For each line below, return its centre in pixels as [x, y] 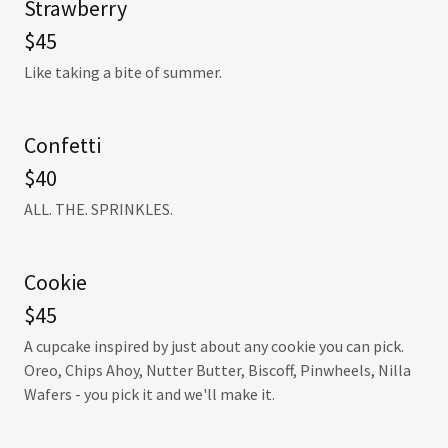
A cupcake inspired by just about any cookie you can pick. [214, 346]
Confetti [62, 145]
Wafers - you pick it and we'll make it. [149, 394]
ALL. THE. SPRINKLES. [98, 209]
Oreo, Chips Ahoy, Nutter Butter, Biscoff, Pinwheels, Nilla [217, 370]
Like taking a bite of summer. [126, 72]
